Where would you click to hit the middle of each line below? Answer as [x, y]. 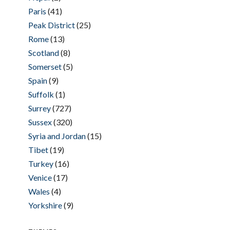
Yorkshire [45, 205]
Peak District [51, 25]
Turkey [41, 163]
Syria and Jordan [57, 136]
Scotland [43, 52]
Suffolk [41, 94]
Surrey [39, 108]
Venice [40, 177]
